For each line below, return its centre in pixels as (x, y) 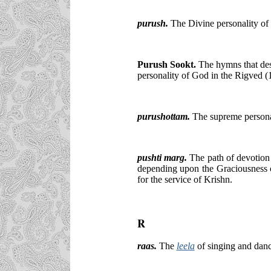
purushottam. (163, 116)
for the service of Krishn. (184, 179)
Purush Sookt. (166, 64)
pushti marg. (162, 157)
